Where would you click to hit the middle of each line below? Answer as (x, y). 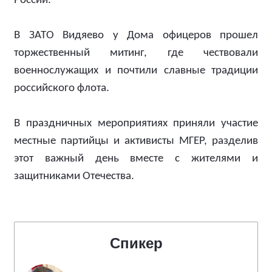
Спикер (136, 243)
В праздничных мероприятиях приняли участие (136, 124)
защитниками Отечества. (74, 176)
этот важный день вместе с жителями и (136, 159)
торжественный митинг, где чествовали (136, 53)
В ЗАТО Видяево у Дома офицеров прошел (136, 36)
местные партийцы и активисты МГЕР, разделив (136, 141)
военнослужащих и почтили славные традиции (136, 71)
